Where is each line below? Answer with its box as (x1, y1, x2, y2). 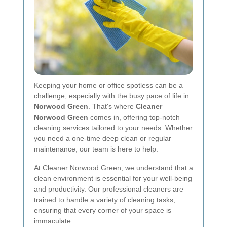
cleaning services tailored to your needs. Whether (34, 124, 193, 132)
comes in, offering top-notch (88, 113, 180, 122)
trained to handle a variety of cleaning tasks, (34, 196, 175, 204)
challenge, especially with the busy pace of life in (34, 92, 189, 100)
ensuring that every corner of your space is (34, 206, 171, 215)
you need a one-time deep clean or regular (34, 134, 171, 143)
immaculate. (34, 217, 73, 225)
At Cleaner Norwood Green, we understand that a (34, 164, 193, 172)
